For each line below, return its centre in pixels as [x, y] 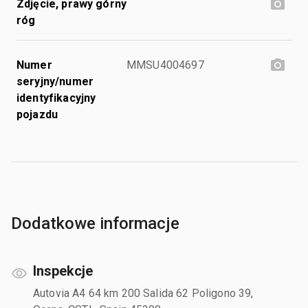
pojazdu [37, 114]
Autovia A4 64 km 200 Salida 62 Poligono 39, [143, 293]
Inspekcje [63, 271]
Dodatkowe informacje [95, 223]
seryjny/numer [55, 81]
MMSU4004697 [165, 65]
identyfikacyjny [56, 98]
